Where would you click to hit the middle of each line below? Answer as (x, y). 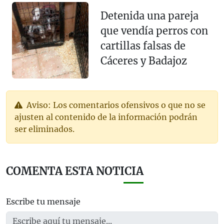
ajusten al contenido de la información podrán (106, 117)
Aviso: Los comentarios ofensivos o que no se (115, 105)
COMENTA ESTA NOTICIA (75, 171)
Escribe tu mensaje (43, 201)
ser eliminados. (44, 129)
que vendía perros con (154, 30)
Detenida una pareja (149, 15)
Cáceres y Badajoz (143, 60)
